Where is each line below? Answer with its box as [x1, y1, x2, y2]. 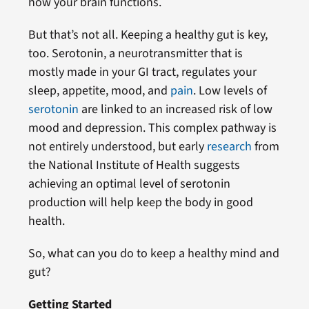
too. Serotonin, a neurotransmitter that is [28, 45, 243, 63]
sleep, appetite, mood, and [28, 82, 170, 100]
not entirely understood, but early [28, 138, 207, 156]
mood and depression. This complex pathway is [28, 119, 277, 137]
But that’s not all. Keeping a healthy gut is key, [28, 26, 268, 44]
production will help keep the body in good [28, 194, 253, 212]
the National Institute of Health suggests [28, 157, 240, 175]
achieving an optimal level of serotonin [28, 175, 230, 193]
